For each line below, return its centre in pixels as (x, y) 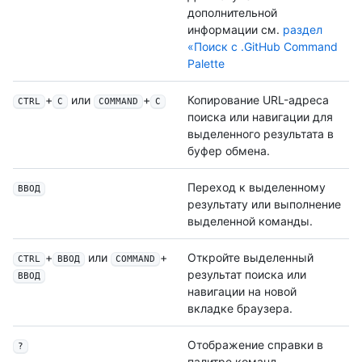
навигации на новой (242, 292)
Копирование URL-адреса (258, 100)
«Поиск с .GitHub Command (263, 47)
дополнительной (232, 13)
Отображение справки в (255, 345)
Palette (206, 64)
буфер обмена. (229, 151)
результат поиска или (247, 275)
